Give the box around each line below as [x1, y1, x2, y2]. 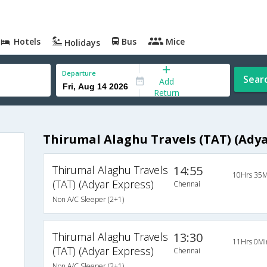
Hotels [11, 36, 41, 47]
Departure [62, 69, 96, 77]
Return [153, 86, 179, 98]
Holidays [62, 37, 101, 48]
